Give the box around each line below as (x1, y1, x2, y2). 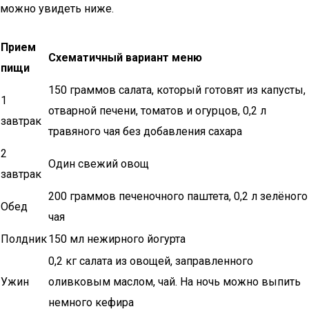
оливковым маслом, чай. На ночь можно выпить (48, 275, 301, 288)
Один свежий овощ (48, 157, 149, 170)
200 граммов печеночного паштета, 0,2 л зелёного (48, 190, 308, 203)
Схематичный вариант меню (48, 51, 202, 64)
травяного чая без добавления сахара (48, 125, 242, 138)
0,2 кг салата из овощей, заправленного (48, 255, 253, 268)
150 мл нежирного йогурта (48, 232, 186, 246)
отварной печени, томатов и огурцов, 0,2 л (48, 104, 266, 117)
